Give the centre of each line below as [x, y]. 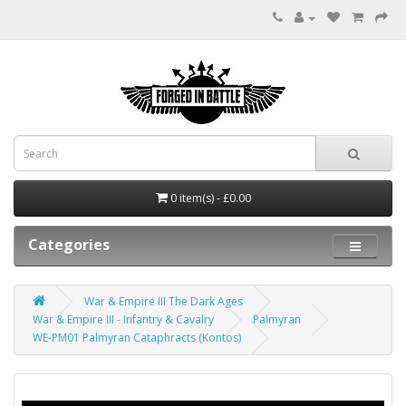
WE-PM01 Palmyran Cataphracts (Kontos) [137, 338]
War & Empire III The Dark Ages [164, 301]
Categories [69, 245]
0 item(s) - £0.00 [210, 198]
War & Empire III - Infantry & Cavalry [123, 319]
